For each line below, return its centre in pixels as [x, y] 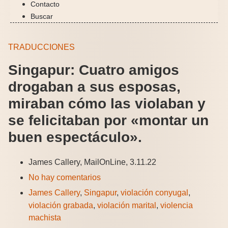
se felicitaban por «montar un [108, 120]
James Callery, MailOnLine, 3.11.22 [92, 162]
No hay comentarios [65, 177]
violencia [177, 205]
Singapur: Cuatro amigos [94, 70]
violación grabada [61, 205]
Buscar [42, 16]
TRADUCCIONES [41, 47]
